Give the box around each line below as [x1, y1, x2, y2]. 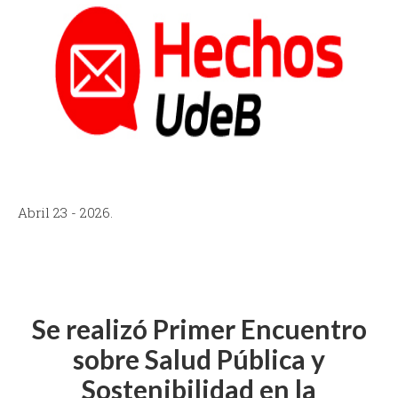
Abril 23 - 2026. [18, 203, 113, 222]
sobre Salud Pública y [73, 343, 325, 376]
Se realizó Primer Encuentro [31, 313, 367, 346]
